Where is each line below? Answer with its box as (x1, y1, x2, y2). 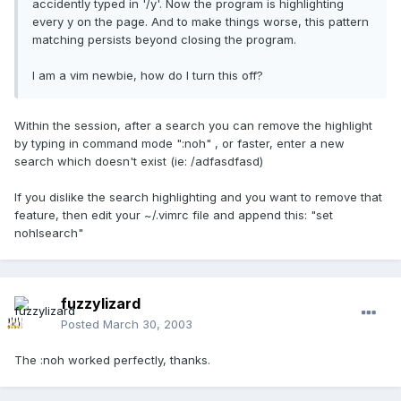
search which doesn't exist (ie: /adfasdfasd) (14, 154, 263, 169)
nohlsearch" (14, 226, 83, 241)
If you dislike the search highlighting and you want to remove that (14, 190, 382, 205)
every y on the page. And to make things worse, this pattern (32, 14, 369, 30)
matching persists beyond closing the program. (32, 32, 296, 47)
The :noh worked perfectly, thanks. (14, 353, 210, 368)
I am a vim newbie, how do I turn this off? (32, 68, 263, 83)
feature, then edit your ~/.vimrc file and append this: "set (14, 208, 333, 223)
